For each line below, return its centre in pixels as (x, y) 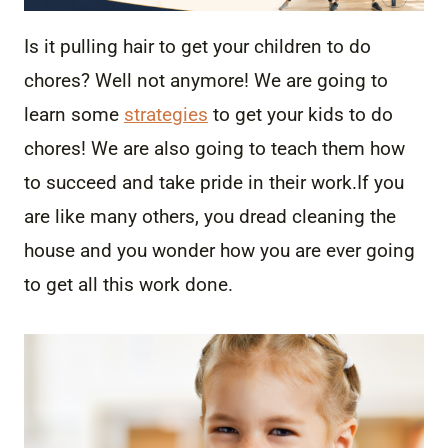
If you (380, 182)
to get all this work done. (133, 284)
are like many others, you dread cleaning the (210, 216)
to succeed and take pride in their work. (190, 182)
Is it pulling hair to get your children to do (197, 46)
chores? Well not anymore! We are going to (206, 80)
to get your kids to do (300, 114)
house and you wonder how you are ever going (219, 250)
